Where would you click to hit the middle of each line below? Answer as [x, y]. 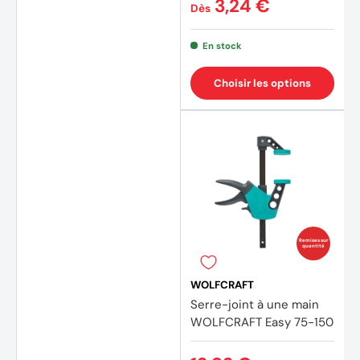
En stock [222, 45]
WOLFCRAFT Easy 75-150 [262, 322]
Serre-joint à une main [255, 304]
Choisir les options [262, 83]
